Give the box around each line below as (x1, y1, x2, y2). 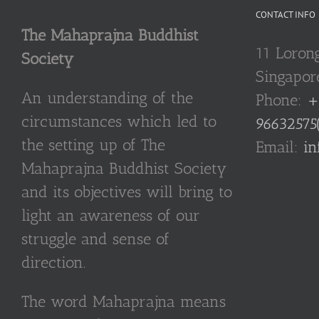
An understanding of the (21, 88, 193, 108)
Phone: (255, 90, 307, 110)
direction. (21, 253, 85, 272)
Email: (255, 137, 303, 157)
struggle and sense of (21, 229, 169, 249)
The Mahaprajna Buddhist (21, 26, 199, 45)
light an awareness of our (21, 206, 200, 225)
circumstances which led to (21, 112, 216, 131)
